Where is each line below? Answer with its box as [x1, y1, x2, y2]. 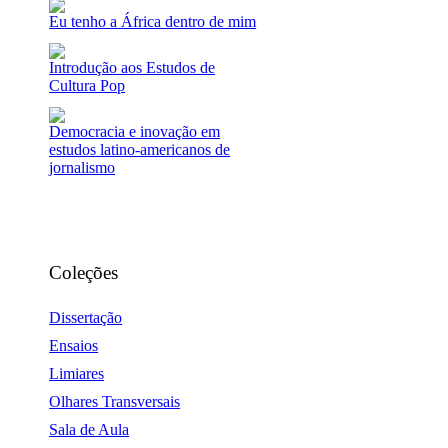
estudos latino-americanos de [49, 141, 231, 159]
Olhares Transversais [49, 393, 181, 411]
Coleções [49, 262, 119, 284]
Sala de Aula [49, 421, 130, 439]
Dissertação [49, 309, 123, 327]
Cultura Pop [49, 76, 126, 94]
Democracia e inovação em [49, 123, 221, 141]
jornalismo [49, 159, 116, 177]
